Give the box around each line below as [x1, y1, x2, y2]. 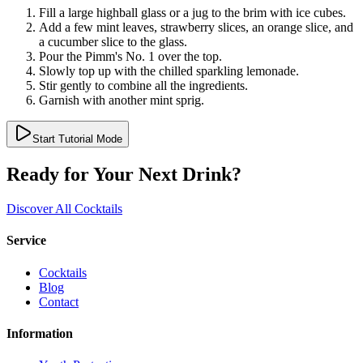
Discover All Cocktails [6, 202, 122, 216]
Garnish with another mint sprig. [39, 93, 204, 108]
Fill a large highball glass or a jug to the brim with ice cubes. [39, 6, 346, 20]
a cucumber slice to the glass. [39, 35, 187, 49]
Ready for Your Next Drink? [6, 164, 241, 186]
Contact [39, 294, 79, 309]
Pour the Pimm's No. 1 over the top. [39, 49, 222, 64]
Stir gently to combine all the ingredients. [39, 79, 248, 93]
